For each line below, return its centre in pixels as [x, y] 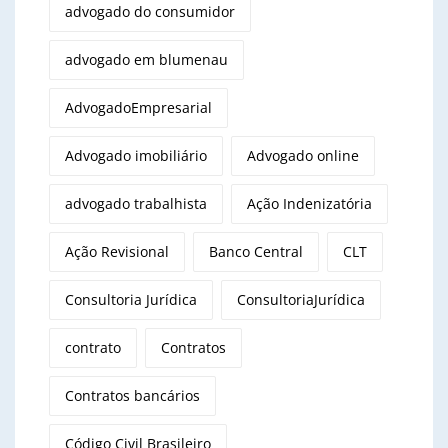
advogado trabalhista [136, 203]
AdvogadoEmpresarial [138, 107]
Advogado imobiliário [136, 155]
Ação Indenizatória [309, 203]
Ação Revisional [117, 251]
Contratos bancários [132, 395]
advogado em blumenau [146, 59]
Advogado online [303, 155]
